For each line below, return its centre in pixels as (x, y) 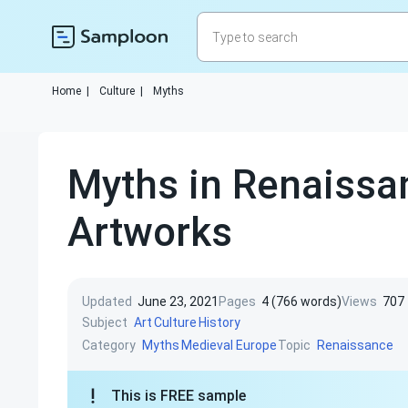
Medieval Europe (229, 345)
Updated (107, 301)
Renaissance (355, 345)
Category (109, 345)
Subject (105, 322)
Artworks (150, 232)
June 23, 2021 (178, 301)
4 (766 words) (301, 301)
